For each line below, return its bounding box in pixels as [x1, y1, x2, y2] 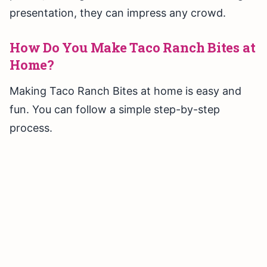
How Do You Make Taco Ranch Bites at [10, 39, 256, 57]
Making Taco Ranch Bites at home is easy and [10, 85, 241, 98]
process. [10, 122, 52, 135]
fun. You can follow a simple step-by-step [10, 103, 220, 116]
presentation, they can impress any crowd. [10, 7, 226, 20]
